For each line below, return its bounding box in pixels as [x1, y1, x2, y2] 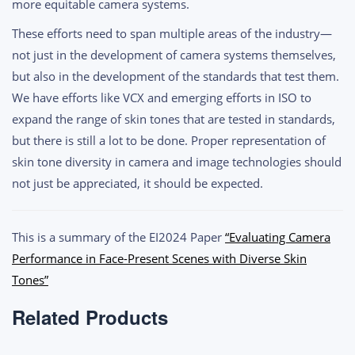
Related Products [12, 303, 168, 331]
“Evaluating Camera [225, 229, 330, 246]
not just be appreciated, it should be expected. [12, 175, 263, 192]
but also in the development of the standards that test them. [12, 68, 339, 85]
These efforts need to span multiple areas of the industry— [12, 25, 332, 42]
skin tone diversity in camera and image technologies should [12, 154, 342, 170]
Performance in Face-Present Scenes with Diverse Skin [12, 250, 307, 267]
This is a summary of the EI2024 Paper [12, 229, 225, 246]
